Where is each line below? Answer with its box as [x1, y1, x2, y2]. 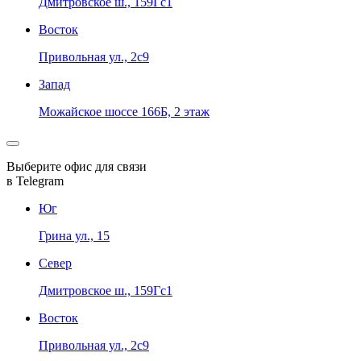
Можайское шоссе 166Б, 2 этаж [39, 104, 210, 118]
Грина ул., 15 [39, 228, 110, 243]
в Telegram [6, 173, 64, 188]
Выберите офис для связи [6, 159, 147, 173]
